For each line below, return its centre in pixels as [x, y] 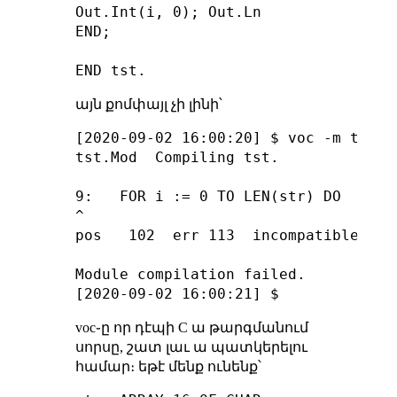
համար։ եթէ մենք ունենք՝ [168, 366]
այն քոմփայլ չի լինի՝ [148, 104]
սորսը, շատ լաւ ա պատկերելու [191, 346]
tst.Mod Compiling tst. [177, 157]
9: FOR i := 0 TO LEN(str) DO [208, 196]
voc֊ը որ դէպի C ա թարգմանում [191, 327]
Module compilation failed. [190, 274]
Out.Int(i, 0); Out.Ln [168, 12]
